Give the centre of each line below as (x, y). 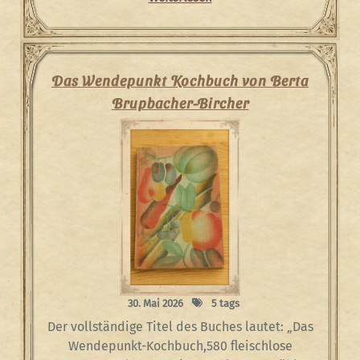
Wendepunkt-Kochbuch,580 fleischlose (180, 346)
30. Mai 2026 (155, 303)
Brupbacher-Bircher (180, 102)
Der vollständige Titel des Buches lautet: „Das (180, 327)
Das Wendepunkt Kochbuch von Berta (180, 80)
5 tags (224, 303)
